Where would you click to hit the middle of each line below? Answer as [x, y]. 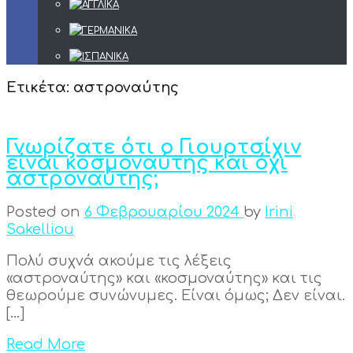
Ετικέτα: [40, 87]
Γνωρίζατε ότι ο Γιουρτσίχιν [154, 147]
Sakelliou [40, 229]
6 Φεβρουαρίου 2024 [164, 212]
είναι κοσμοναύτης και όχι [147, 163]
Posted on [45, 212]
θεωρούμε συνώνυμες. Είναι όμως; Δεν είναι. [176, 295]
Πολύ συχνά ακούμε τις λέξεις [119, 260]
